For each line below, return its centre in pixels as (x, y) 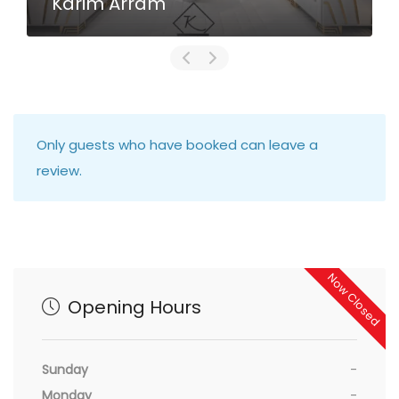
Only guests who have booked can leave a (177, 145)
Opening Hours (132, 308)
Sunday (65, 370)
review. (59, 171)
